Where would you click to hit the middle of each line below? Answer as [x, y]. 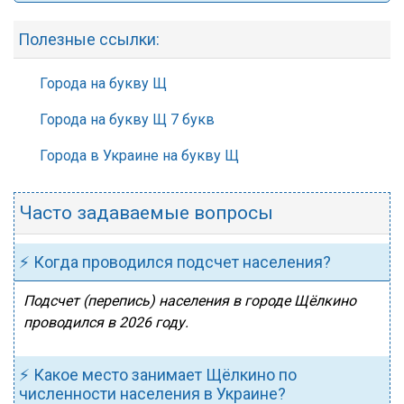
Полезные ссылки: [89, 39]
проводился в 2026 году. [106, 322]
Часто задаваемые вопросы [146, 213]
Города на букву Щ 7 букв [127, 119]
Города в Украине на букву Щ [139, 156]
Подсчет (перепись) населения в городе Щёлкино [190, 301]
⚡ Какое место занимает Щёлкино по [158, 375]
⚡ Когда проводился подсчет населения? [175, 262]
